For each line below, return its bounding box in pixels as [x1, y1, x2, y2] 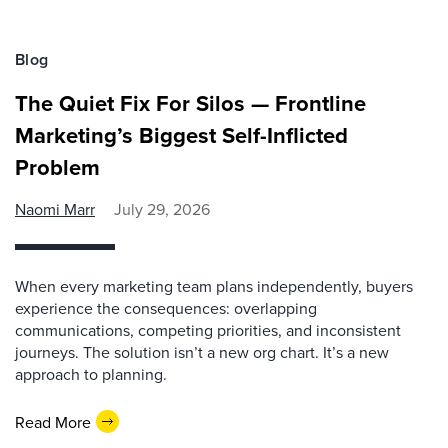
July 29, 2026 [114, 198, 210, 220]
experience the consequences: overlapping [15, 297, 317, 319]
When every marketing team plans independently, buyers [15, 275, 413, 297]
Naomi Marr [15, 198, 95, 220]
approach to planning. [15, 363, 167, 385]
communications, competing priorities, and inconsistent [15, 319, 401, 341]
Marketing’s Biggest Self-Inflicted [15, 119, 348, 151]
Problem [15, 151, 100, 183]
